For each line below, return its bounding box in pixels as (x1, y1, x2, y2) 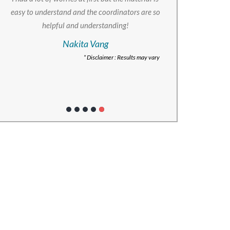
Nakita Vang (62, 38, 108, 49)
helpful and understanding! (42, 21, 129, 30)
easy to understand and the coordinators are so (10, 7, 160, 16)
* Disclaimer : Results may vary (84, 53, 160, 61)
